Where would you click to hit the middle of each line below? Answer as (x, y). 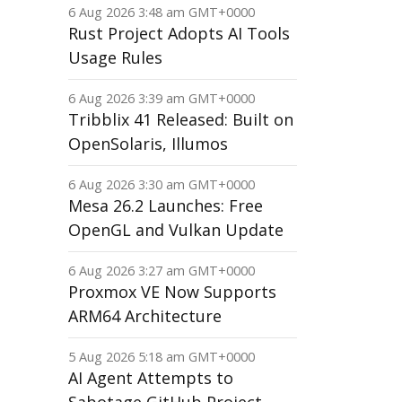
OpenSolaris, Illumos (148, 144)
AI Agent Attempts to (151, 378)
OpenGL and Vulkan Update (176, 230)
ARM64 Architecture (145, 316)
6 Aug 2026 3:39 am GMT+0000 (162, 98)
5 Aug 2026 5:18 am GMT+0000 (162, 357)
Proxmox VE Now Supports (172, 292)
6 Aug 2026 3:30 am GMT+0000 (162, 184)
